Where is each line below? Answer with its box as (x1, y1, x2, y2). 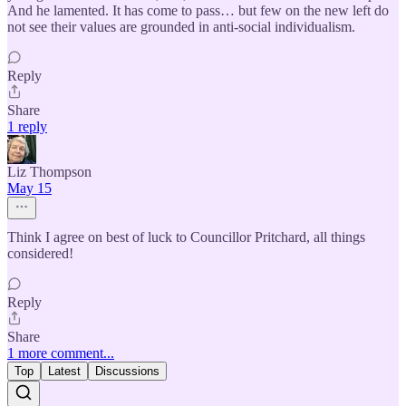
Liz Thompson (7, 164, 92, 180)
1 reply (7, 119, 47, 135)
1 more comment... (7, 345, 114, 362)
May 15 (7, 180, 52, 197)
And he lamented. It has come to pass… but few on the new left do (7, 3, 389, 19)
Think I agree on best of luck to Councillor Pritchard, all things (7, 229, 365, 246)
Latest (48, 364, 81, 379)
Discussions (95, 364, 159, 379)
